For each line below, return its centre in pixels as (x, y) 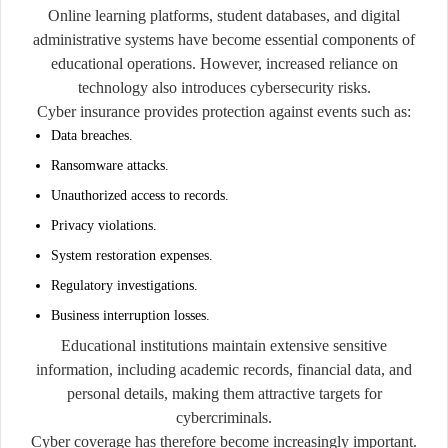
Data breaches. (92, 135)
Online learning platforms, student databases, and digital (224, 15)
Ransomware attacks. (110, 165)
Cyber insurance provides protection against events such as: (224, 111)
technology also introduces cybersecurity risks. (224, 87)
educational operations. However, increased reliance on (224, 63)
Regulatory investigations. (124, 285)
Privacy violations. (104, 225)
